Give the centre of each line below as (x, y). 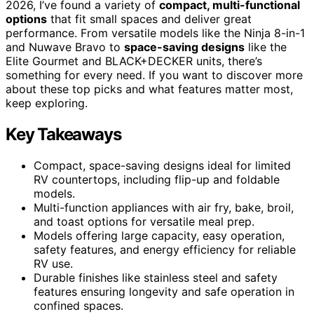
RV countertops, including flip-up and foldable (157, 179)
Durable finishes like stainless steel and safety (156, 277)
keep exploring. (47, 103)
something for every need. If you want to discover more (154, 75)
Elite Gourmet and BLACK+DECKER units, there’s (134, 61)
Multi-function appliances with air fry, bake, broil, (164, 207)
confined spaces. (78, 305)
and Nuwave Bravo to (65, 47)
